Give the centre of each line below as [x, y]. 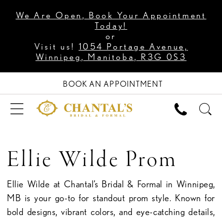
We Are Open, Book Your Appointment [111, 15]
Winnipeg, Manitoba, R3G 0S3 [111, 57]
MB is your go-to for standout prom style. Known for [111, 198]
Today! [111, 26]
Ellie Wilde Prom [92, 160]
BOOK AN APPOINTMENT [113, 84]
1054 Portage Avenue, [133, 47]
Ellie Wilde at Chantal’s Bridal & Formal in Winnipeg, [111, 184]
